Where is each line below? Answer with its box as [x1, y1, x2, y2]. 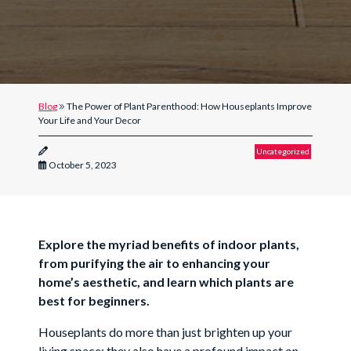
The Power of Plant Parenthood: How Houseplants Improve [65, 100, 313, 113]
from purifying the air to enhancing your [38, 255, 271, 271]
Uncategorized [255, 147, 309, 157]
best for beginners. [38, 293, 150, 309]
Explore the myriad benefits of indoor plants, [38, 237, 300, 252]
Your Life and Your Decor [38, 114, 142, 127]
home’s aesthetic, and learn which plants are [38, 274, 295, 290]
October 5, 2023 [47, 159, 118, 172]
